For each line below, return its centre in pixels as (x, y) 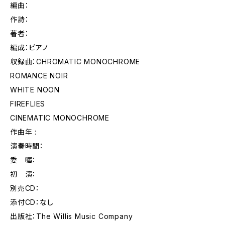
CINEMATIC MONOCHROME (60, 118)
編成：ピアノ (29, 47)
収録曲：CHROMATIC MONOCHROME (75, 62)
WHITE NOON (35, 90)
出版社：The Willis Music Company (72, 216)
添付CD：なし (32, 202)
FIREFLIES (28, 104)
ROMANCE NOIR (39, 76)
